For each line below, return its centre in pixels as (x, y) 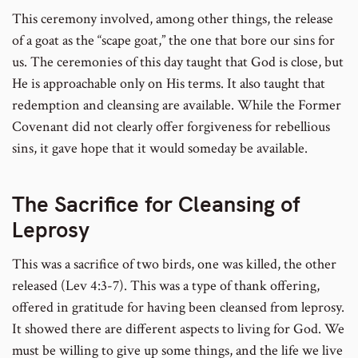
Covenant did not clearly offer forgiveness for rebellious (171, 127)
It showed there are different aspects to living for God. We (178, 329)
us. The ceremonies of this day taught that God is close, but (178, 62)
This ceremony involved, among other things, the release (173, 19)
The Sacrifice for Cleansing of (156, 204)
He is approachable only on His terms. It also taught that (169, 84)
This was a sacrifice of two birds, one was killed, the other (174, 265)
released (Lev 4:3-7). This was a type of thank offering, (166, 286)
